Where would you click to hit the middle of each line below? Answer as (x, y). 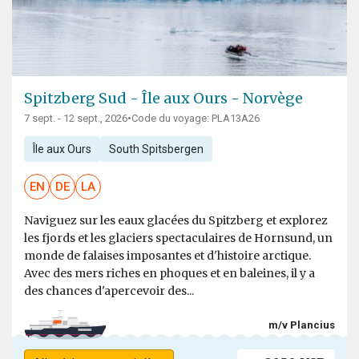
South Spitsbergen (156, 149)
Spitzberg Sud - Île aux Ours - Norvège (163, 99)
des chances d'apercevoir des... (109, 291)
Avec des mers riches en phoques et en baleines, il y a (169, 274)
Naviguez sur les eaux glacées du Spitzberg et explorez (176, 221)
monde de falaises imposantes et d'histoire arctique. (167, 256)
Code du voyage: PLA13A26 (196, 119)
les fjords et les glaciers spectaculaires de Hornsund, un (178, 238)
